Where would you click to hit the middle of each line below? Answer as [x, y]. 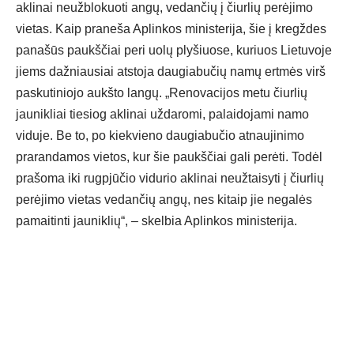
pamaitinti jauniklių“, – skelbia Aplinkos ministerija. [156, 221]
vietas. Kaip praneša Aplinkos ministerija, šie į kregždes [171, 29]
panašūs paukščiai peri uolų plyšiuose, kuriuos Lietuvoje [174, 51]
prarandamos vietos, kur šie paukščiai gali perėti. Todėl [169, 157]
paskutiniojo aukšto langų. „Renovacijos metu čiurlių [162, 93]
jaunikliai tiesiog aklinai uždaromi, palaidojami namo [162, 115]
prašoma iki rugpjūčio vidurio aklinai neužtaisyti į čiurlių [170, 179]
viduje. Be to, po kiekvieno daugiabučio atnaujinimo [160, 136]
